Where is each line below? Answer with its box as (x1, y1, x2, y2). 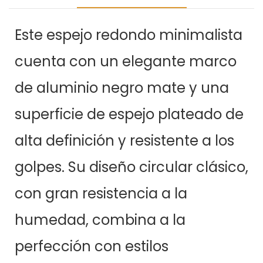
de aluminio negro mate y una (15, 78, 229, 98)
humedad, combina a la (15, 210, 186, 230)
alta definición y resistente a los (15, 131, 234, 151)
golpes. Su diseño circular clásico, (15, 157, 248, 177)
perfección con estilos (15, 237, 168, 257)
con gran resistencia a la (15, 184, 187, 204)
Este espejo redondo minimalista (15, 25, 242, 45)
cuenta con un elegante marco (15, 52, 237, 72)
